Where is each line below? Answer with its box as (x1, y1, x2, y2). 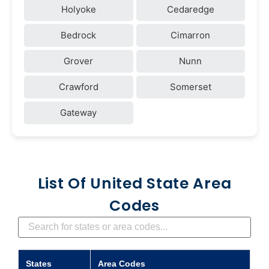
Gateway (60, 106, 97, 118)
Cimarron (171, 29, 211, 41)
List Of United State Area (37, 172, 232, 194)
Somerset (169, 80, 211, 92)
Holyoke (61, 3, 96, 15)
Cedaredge (166, 3, 214, 15)
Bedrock (61, 29, 97, 41)
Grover (64, 55, 94, 67)
